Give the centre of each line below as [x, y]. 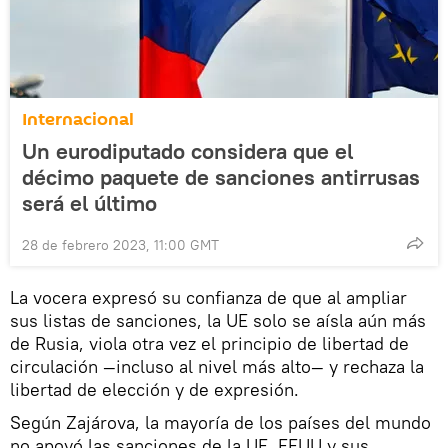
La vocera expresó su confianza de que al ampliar [208, 297]
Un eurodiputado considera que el [187, 150]
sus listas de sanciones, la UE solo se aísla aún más [218, 320]
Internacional [78, 119]
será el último [89, 202]
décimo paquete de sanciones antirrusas [221, 176]
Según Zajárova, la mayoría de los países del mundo [220, 422]
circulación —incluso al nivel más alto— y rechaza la [217, 366]
